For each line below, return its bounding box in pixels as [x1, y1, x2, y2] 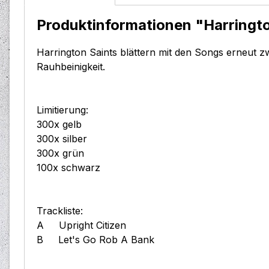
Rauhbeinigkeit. [37, 61, 105, 73]
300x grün [37, 147, 84, 160]
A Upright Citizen [37, 219, 138, 232]
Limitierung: [37, 104, 88, 116]
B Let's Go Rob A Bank [37, 234, 154, 246]
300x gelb [37, 118, 82, 131]
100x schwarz [37, 162, 100, 174]
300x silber [37, 133, 87, 145]
